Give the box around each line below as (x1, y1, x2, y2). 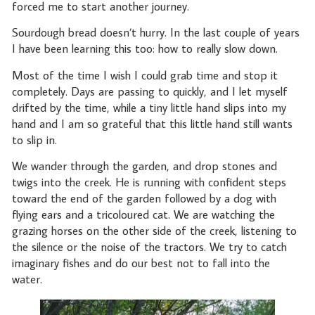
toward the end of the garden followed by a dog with (11, 191, 276, 207)
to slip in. (11, 131, 60, 148)
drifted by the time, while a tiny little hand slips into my (11, 99, 286, 115)
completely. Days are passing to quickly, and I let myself (11, 83, 288, 99)
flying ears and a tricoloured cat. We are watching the (11, 207, 275, 223)
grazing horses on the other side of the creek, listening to (11, 223, 297, 239)
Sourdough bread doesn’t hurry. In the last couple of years (11, 25, 300, 41)
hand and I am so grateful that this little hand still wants (11, 115, 292, 131)
